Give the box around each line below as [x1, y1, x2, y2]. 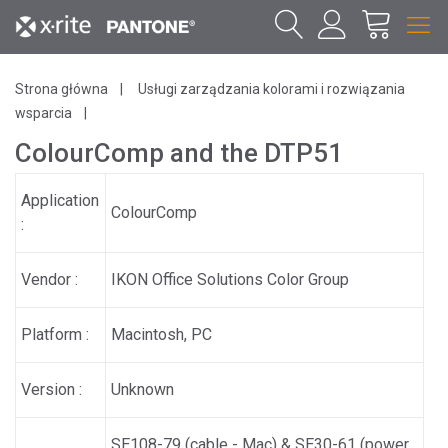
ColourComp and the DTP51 [15, 138, 343, 168]
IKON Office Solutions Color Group [111, 270, 350, 289]
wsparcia [15, 105, 72, 121]
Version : [21, 380, 83, 399]
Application [21, 191, 100, 210]
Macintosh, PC [111, 325, 213, 344]
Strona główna [15, 81, 108, 97]
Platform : [21, 325, 90, 344]
